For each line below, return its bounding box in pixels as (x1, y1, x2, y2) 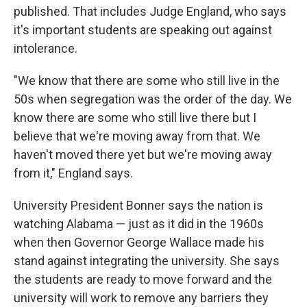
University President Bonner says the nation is (14, 198, 263, 212)
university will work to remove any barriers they (14, 291, 269, 305)
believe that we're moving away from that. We (14, 129, 260, 143)
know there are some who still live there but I (14, 110, 256, 125)
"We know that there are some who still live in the (14, 73, 280, 88)
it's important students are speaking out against (14, 23, 272, 37)
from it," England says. (14, 166, 133, 180)
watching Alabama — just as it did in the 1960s (14, 217, 264, 231)
